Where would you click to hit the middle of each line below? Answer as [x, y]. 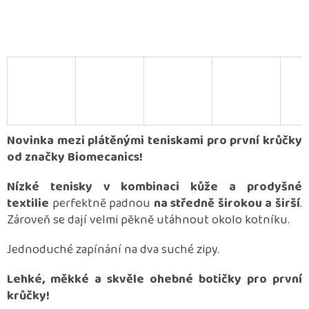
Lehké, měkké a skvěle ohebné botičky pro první [154, 280]
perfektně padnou [101, 204]
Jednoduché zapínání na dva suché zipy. [113, 250]
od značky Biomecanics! [75, 158]
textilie [28, 204]
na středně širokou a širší [226, 204]
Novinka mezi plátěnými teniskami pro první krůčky [154, 141]
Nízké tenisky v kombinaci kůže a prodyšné [154, 187]
